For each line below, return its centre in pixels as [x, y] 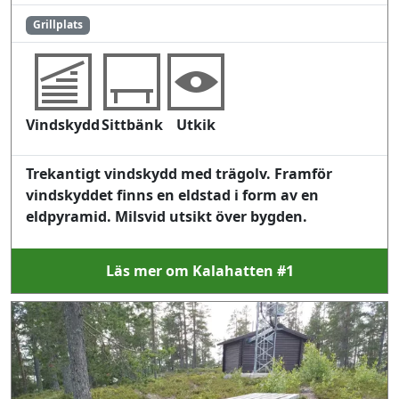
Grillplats [57, 25]
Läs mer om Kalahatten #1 [199, 270]
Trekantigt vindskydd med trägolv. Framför [179, 173]
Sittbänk [132, 124]
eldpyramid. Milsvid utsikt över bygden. [167, 216]
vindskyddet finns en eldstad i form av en [172, 195]
